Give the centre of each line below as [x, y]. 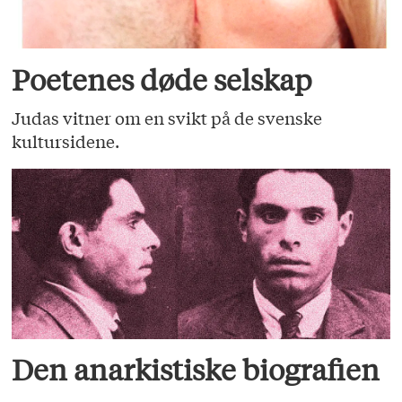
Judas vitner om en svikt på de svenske [167, 118]
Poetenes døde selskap [162, 79]
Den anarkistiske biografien [196, 369]
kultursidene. [66, 141]
